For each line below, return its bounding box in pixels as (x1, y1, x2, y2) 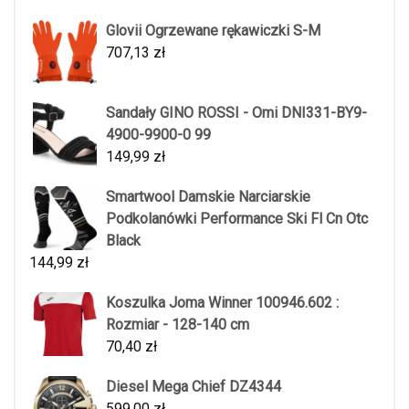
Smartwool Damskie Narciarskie (106, 188, 310, 206)
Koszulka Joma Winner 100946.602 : (106, 294, 339, 312)
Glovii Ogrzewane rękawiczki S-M (106, 22, 320, 40)
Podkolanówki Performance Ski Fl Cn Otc (106, 210, 368, 228)
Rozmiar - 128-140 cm (106, 316, 249, 334)
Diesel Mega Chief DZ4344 (106, 378, 281, 396)
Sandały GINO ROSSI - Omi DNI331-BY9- (106, 104, 367, 122)
